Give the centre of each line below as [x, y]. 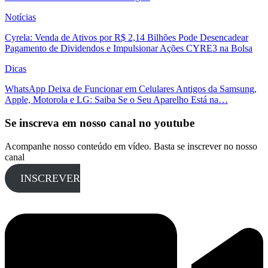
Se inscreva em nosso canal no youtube [100, 123]
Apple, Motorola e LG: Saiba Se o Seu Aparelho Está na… [116, 100]
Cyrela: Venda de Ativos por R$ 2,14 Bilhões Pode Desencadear [127, 38]
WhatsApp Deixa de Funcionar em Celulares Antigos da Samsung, [131, 89]
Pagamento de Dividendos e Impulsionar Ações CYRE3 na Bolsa [129, 48]
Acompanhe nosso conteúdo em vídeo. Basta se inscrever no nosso [131, 146]
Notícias [20, 17]
